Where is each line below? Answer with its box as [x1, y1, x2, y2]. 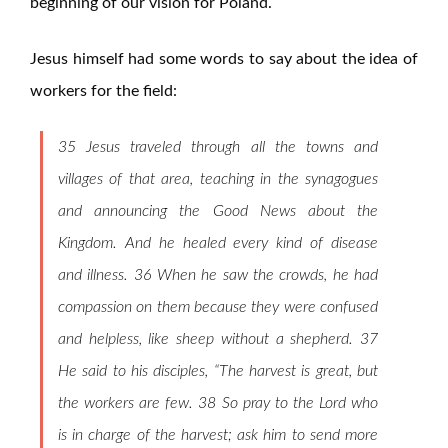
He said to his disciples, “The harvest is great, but [58, 362, 378, 379]
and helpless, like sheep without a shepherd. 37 [58, 330, 378, 347]
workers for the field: [30, 82, 177, 99]
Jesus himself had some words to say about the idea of [30, 50, 418, 67]
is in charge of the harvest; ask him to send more [58, 426, 378, 443]
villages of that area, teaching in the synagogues [58, 170, 378, 187]
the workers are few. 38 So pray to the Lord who [58, 394, 378, 411]
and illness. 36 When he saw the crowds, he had [58, 266, 378, 283]
